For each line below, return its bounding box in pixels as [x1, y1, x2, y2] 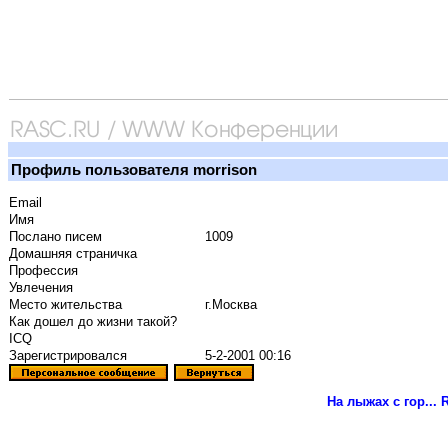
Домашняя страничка [9, 246, 137, 262]
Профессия [9, 263, 78, 279]
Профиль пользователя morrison [11, 162, 257, 178]
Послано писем [9, 229, 102, 245]
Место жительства [9, 297, 122, 313]
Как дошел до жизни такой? [9, 314, 177, 330]
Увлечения [9, 280, 73, 296]
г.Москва [201, 297, 257, 313]
